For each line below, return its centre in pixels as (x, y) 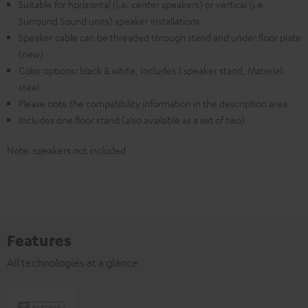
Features (39, 240)
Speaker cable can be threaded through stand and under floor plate (160, 37)
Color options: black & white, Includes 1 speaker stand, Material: (152, 70)
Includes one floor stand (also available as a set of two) (132, 120)
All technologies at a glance (73, 263)
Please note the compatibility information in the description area (153, 103)
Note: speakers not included (66, 150)
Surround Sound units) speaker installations (109, 21)
